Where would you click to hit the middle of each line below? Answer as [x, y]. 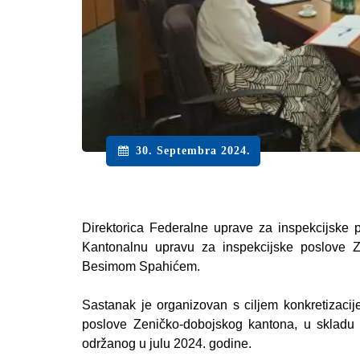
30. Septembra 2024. [193, 151]
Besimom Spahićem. [141, 267]
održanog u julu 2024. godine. [167, 344]
